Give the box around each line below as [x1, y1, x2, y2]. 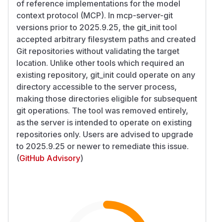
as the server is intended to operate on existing [16, 117, 192, 127]
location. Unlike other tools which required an [16, 57, 184, 68]
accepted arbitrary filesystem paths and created [16, 34, 196, 44]
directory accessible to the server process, [16, 81, 177, 92]
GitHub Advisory [19, 153, 80, 163]
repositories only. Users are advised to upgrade [16, 129, 193, 139]
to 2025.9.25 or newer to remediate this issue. [16, 141, 189, 151]
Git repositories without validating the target [16, 46, 179, 56]
